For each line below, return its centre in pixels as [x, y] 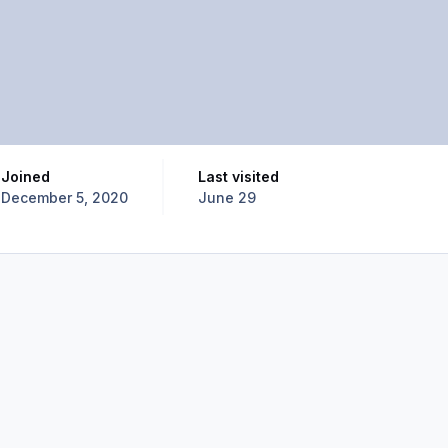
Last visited [242, 177]
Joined [29, 177]
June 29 [226, 198]
